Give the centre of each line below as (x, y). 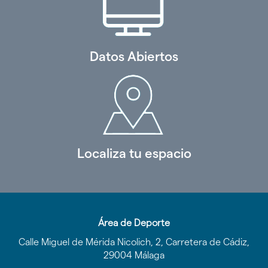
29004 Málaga (134, 255)
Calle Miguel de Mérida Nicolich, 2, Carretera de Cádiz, (134, 242)
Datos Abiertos (134, 56)
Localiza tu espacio (134, 153)
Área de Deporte (134, 223)
